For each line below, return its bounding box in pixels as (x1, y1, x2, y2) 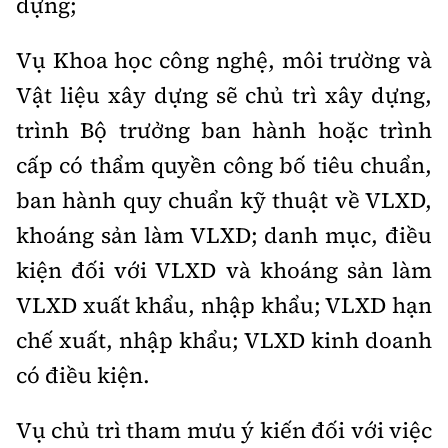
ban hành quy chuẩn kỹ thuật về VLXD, (16, 185, 432, 215)
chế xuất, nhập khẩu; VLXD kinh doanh (16, 325, 432, 355)
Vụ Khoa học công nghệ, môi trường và (16, 45, 432, 75)
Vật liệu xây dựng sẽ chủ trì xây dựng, (16, 80, 432, 110)
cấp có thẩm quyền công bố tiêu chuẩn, (16, 150, 432, 180)
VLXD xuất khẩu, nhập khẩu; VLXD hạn (16, 290, 432, 320)
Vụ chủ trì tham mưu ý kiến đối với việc (16, 415, 432, 445)
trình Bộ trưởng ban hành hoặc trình (16, 115, 432, 145)
